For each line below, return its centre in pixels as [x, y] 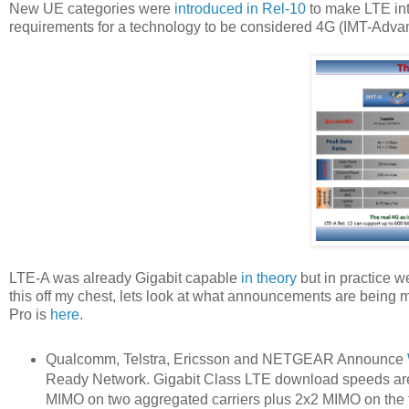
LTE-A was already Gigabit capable [125, 278]
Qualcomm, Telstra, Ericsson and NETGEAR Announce [226, 359]
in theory [269, 278]
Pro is [30, 314]
